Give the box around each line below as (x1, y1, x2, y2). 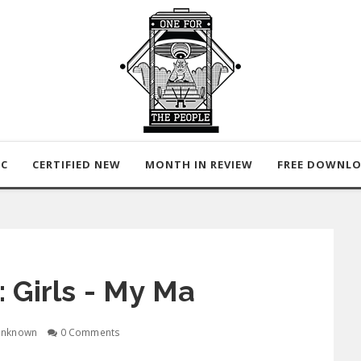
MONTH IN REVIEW (145, 157, 253, 172)
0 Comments (57, 326, 121, 338)
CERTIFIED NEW (32, 157, 121, 172)
